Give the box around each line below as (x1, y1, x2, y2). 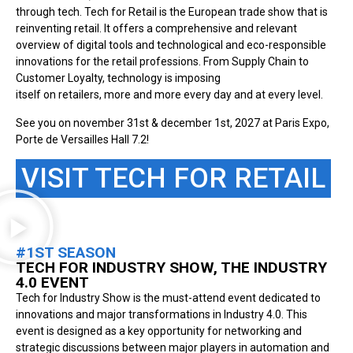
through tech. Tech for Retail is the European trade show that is (16, 6, 328, 19)
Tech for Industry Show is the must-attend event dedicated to (16, 292, 321, 305)
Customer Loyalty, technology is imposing (16, 72, 221, 85)
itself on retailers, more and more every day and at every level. (16, 88, 323, 102)
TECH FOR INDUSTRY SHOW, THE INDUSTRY (16, 258, 327, 277)
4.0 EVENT (16, 273, 89, 292)
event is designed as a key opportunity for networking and (16, 325, 302, 338)
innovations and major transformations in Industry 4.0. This (16, 308, 307, 321)
